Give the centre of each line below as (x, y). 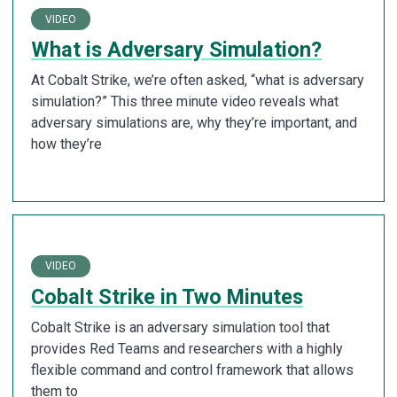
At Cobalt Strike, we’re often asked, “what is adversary (198, 81)
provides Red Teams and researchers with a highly (187, 348)
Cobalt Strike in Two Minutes (167, 296)
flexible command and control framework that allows (192, 370)
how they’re (66, 144)
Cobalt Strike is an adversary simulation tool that (180, 327)
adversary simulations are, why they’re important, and (194, 123)
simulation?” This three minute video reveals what (185, 102)
